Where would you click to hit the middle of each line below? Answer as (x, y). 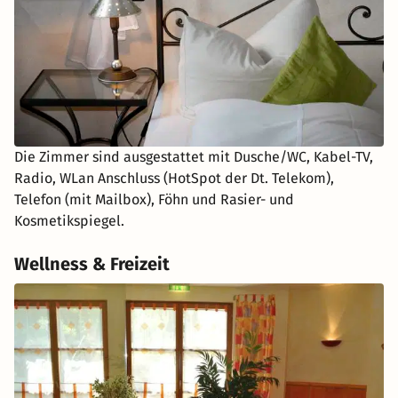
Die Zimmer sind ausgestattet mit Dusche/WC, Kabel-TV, (194, 157)
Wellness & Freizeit (92, 264)
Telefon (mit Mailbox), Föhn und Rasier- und (154, 200)
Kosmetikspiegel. (69, 221)
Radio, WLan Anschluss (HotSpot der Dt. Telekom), (174, 179)
